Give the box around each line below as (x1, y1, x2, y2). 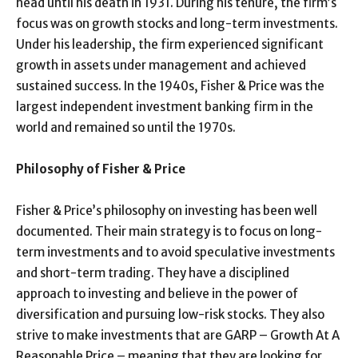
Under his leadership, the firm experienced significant (16, 37, 324, 52)
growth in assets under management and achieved (16, 58, 306, 73)
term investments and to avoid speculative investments (16, 245, 335, 260)
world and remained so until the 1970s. (16, 120, 236, 135)
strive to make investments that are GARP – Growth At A (16, 328, 340, 343)
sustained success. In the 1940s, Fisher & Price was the (16, 78, 324, 93)
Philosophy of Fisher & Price (16, 161, 185, 177)
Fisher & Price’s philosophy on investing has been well (16, 203, 317, 218)
